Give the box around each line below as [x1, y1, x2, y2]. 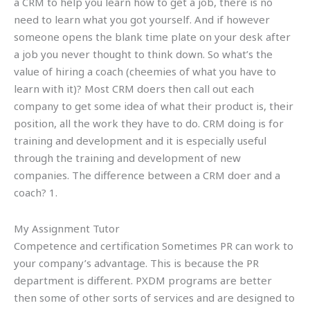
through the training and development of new [14, 151, 241, 165]
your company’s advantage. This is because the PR [14, 255, 259, 270]
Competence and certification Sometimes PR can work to [14, 238, 293, 253]
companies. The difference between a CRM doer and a [14, 168, 280, 183]
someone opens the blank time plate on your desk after [14, 30, 291, 44]
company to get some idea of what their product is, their [14, 99, 293, 113]
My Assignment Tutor [14, 221, 120, 235]
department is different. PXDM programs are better [14, 273, 272, 287]
